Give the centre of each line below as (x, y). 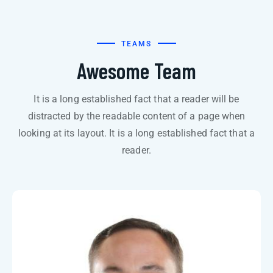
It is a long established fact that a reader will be (136, 99)
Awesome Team (136, 70)
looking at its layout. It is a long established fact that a (136, 133)
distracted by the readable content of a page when (136, 116)
